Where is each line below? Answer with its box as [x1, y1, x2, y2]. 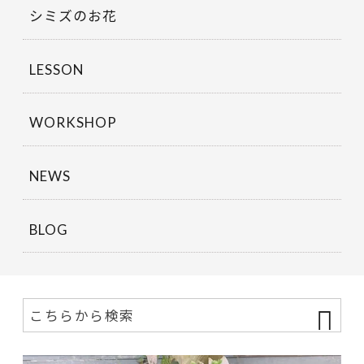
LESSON [29, 58, 84, 79]
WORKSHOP [29, 112, 117, 132]
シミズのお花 [29, 6, 117, 26]
